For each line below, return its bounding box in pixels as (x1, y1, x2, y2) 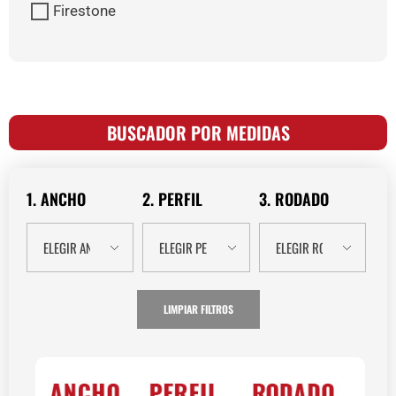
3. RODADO (258, 187, 329, 210)
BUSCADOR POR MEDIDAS (106, 119, 290, 147)
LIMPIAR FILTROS (163, 301, 233, 316)
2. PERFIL (142, 187, 203, 210)
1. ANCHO (27, 187, 86, 210)
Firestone (53, 3, 116, 20)
